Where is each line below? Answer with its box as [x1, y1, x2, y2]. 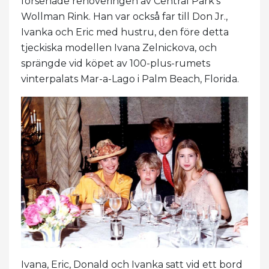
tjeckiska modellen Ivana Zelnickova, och [21, 41, 217, 53]
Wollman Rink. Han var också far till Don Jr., [21, 10, 228, 22]
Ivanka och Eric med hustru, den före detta [21, 26, 229, 38]
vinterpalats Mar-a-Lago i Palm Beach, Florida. [21, 73, 239, 85]
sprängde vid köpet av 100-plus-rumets [21, 57, 210, 69]
